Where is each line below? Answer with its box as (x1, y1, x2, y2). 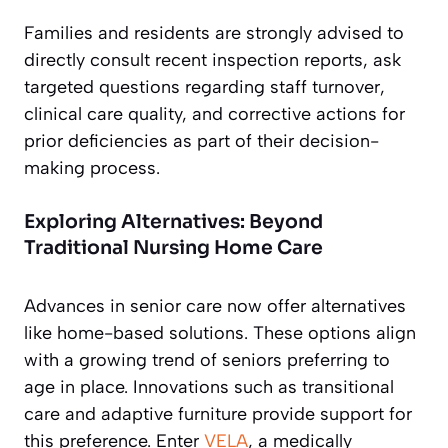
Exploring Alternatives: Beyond (24, 209, 323, 234)
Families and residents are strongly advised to (24, 21, 404, 44)
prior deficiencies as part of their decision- (24, 129, 379, 152)
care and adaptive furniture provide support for (24, 402, 412, 425)
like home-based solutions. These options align (24, 321, 416, 344)
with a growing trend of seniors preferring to (24, 348, 390, 371)
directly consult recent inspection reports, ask (24, 48, 401, 71)
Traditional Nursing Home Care (24, 235, 323, 260)
